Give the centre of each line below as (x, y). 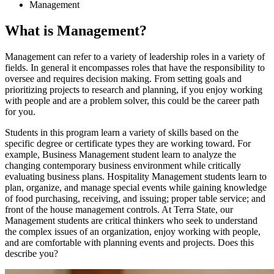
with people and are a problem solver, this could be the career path (132, 100)
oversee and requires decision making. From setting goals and (123, 78)
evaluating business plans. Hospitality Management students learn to (136, 176)
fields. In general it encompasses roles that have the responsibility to (135, 67)
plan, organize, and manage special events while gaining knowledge (136, 187)
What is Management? (76, 30)
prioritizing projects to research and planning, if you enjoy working (134, 89)
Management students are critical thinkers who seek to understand (131, 220)
